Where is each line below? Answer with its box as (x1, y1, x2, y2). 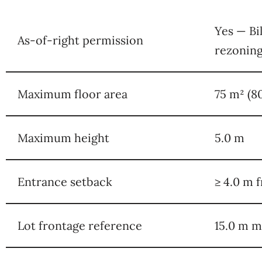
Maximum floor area (18, 86, 127, 101)
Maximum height (18, 130, 109, 145)
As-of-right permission (18, 32, 143, 47)
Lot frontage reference (18, 218, 142, 233)
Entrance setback (18, 174, 112, 189)
